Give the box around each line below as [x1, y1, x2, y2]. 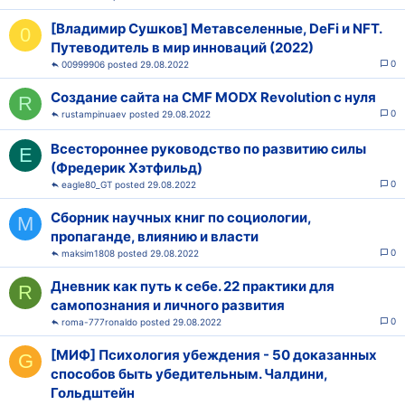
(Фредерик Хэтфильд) [51, 159, 202, 176]
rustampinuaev [61, 108, 127, 119]
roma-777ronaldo [61, 316, 137, 327]
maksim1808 [61, 248, 115, 259]
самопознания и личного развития [51, 297, 285, 314]
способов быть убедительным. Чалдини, [51, 365, 327, 382]
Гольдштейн [51, 384, 135, 401]
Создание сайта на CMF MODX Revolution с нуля [51, 89, 376, 106]
